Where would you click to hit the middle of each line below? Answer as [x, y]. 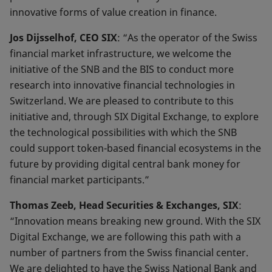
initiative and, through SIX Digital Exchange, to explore [134, 117]
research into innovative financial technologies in [122, 85]
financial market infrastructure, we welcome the [121, 53]
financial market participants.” [80, 180]
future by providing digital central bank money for [125, 164]
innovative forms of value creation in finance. [113, 12]
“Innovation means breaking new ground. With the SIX [135, 221]
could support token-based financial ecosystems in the [135, 148]
